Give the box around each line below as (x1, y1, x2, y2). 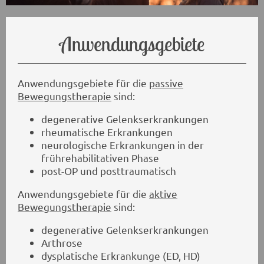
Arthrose (41, 236, 82, 249)
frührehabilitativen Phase (41, 151, 159, 164)
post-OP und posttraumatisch (41, 164, 176, 177)
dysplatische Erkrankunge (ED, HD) (41, 249, 200, 262)
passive (149, 77, 183, 90)
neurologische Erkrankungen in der (41, 138, 204, 151)
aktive (149, 187, 177, 200)
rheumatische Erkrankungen (41, 126, 173, 138)
